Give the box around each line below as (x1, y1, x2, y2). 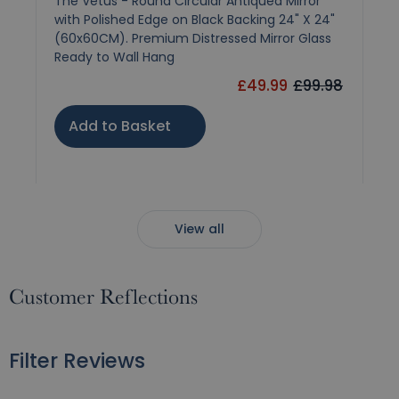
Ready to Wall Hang (54, 48, 175, 66)
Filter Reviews (9, 347, 145, 376)
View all (175, 221, 224, 239)
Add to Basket (69, 116, 171, 136)
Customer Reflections (9, 286, 198, 310)
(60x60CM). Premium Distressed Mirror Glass (54, 29, 331, 47)
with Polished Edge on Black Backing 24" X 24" (54, 11, 335, 28)
